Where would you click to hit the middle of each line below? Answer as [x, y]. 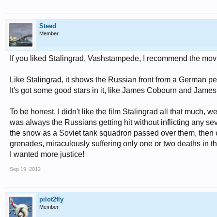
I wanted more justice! [47, 154]
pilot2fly [51, 199]
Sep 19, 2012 [25, 169]
